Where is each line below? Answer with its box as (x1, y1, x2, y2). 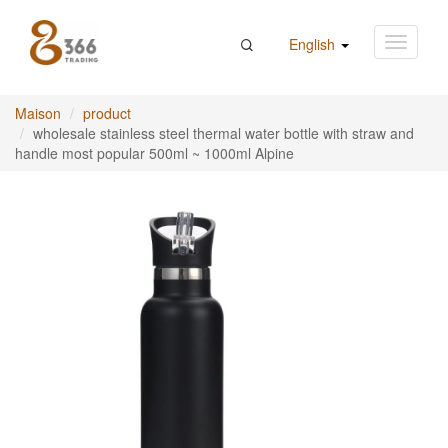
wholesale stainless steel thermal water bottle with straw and (33, 123, 414, 143)
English (289, 34, 339, 54)
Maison (15, 103, 61, 123)
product (83, 103, 131, 123)
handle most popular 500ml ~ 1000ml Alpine (15, 143, 294, 163)
